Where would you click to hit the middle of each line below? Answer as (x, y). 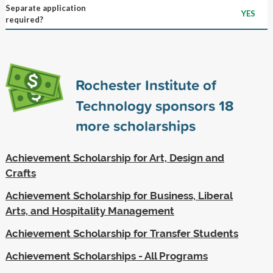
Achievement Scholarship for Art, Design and (115, 158)
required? (24, 19)
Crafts (20, 173)
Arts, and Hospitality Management (90, 211)
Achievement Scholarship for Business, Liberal (119, 195)
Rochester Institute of (146, 84)
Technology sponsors (147, 105)
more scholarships (135, 125)
